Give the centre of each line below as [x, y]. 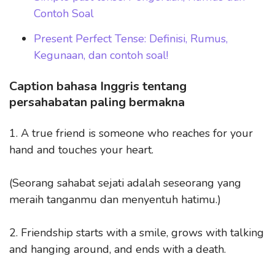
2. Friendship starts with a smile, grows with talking [137, 232]
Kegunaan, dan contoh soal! [101, 55]
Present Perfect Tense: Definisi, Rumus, [131, 38]
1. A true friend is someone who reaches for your [131, 133]
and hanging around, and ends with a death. [118, 249]
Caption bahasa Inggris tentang [98, 86]
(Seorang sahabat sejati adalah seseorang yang [125, 183]
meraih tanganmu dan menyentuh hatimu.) [115, 199]
